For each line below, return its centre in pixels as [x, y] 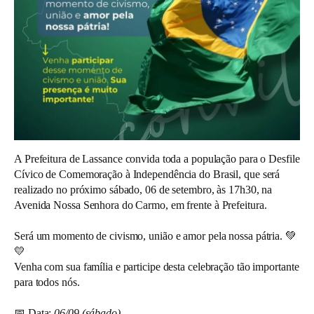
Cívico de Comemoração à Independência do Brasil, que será [147, 175]
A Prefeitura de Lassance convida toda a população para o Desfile [157, 159]
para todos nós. [47, 282]
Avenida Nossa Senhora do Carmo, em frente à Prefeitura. [141, 205]
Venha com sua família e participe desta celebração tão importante [157, 267]
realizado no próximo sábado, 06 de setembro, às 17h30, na [143, 190]
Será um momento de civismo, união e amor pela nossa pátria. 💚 [155, 236]
